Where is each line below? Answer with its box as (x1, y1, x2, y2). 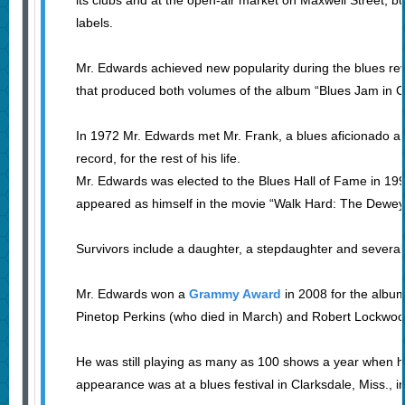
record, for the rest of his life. (75, 151, 240, 166)
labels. (75, 15, 113, 31)
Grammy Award (188, 287, 281, 302)
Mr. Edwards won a (75, 287, 189, 302)
